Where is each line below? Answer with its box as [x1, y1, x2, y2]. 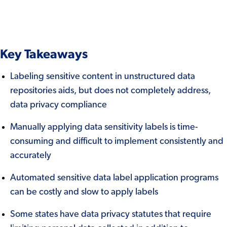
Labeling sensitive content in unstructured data [10, 71, 195, 81]
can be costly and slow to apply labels [10, 187, 158, 197]
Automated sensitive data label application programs [10, 173, 218, 182]
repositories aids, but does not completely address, [10, 86, 211, 95]
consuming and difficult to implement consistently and [10, 136, 223, 146]
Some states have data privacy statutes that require [10, 209, 211, 219]
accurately [10, 150, 51, 160]
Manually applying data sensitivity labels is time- [10, 122, 198, 132]
